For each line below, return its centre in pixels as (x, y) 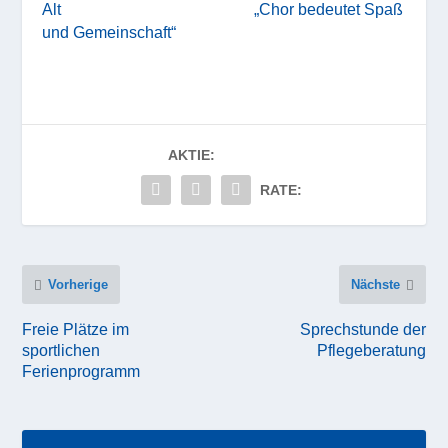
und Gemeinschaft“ (109, 32)
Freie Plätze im (76, 328)
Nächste (375, 284)
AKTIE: (191, 154)
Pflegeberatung (371, 349)
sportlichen (61, 349)
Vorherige (78, 284)
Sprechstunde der (362, 328)
